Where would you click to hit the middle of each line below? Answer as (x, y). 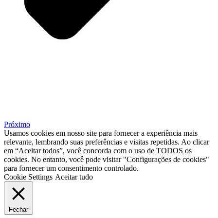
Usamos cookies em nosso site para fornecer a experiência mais (101, 133)
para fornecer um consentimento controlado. (71, 168)
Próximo (17, 125)
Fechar (18, 210)
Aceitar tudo (74, 177)
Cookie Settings (28, 177)
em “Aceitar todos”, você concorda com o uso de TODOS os (98, 151)
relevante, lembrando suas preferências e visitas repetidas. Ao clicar (107, 142)
